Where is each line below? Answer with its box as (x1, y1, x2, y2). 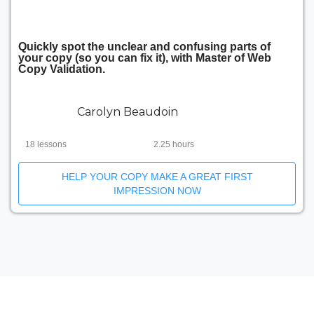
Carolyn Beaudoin (77, 105, 179, 118)
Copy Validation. (18, 63, 105, 75)
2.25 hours (153, 139, 195, 149)
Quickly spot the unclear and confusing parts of (18, 41, 271, 53)
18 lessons (25, 139, 67, 149)
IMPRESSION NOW (113, 185, 201, 196)
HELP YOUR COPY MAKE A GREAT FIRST (61, 171, 253, 182)
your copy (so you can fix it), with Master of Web (18, 52, 271, 64)
